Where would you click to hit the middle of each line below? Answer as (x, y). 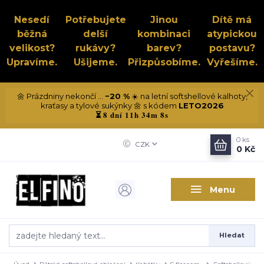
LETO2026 (201, 105)
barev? (164, 48)
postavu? (232, 48)
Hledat (232, 235)
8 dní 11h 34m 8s (136, 114)
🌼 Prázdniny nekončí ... (61, 96)
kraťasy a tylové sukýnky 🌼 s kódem (109, 105)
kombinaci (164, 34)
